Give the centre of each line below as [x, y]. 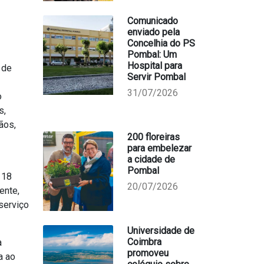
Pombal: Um [152, 55]
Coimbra [144, 242]
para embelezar [159, 148]
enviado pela [153, 32]
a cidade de [151, 159]
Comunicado [152, 21]
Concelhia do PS [161, 43]
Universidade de [161, 231]
